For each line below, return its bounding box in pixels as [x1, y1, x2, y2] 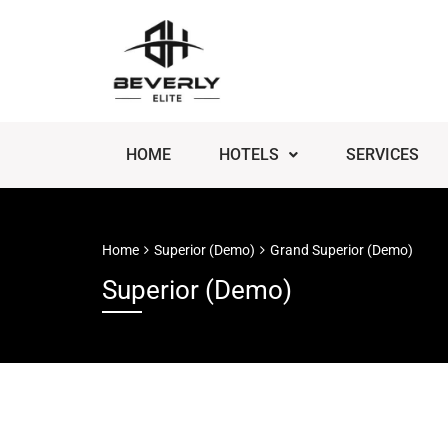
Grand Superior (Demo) [270, 242, 413, 259]
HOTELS [219, 145, 279, 165]
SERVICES [346, 145, 419, 165]
